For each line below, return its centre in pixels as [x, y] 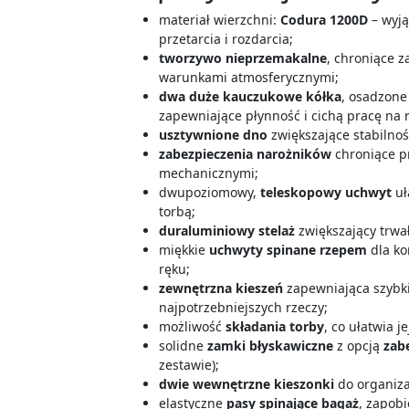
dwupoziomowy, [210, 192]
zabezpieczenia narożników [246, 154]
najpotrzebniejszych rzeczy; [244, 307]
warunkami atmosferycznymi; [249, 77]
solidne [182, 346]
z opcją [359, 346]
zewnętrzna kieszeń [221, 288]
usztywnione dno [214, 135]
